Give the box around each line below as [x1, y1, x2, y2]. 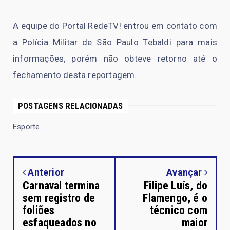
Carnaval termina [23, 179, 100, 192]
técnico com [149, 203, 207, 217]
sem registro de [23, 191, 95, 204]
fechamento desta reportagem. [13, 69, 137, 80]
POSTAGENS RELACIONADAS [18, 100, 123, 111]
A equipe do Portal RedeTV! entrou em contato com [13, 20, 217, 31]
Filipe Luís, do [144, 179, 207, 192]
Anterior [26, 166, 65, 178]
